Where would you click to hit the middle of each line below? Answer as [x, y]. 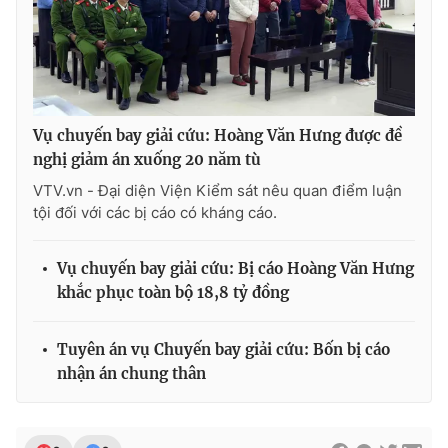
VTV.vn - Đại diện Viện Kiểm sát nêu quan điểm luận [217, 190]
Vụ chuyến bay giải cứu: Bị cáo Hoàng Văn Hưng [235, 268]
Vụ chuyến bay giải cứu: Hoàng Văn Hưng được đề [217, 135]
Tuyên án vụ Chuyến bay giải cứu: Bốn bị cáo [223, 349]
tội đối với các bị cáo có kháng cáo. [155, 212]
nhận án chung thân [131, 373]
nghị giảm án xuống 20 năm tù [147, 159]
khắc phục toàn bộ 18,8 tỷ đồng [173, 292]
